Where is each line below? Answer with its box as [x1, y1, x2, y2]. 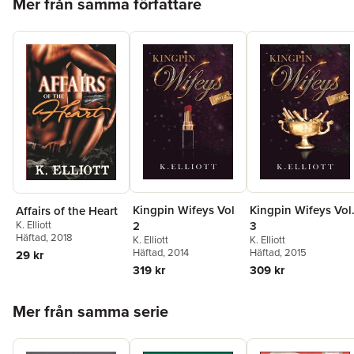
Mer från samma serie [13, 299, 168, 323]
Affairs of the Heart [16, 201, 118, 219]
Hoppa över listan [12, 291, 107, 308]
